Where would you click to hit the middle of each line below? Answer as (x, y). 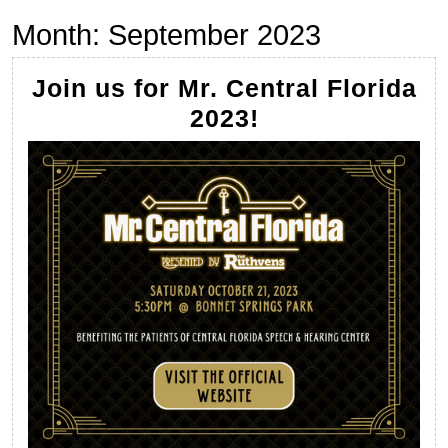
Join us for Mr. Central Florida (224, 87)
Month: (60, 35)
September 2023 (214, 35)
